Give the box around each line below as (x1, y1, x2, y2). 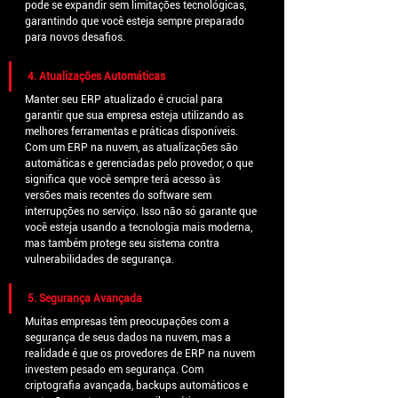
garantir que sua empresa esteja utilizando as (25, 109, 246, 123)
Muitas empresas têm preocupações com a (25, 315, 232, 329)
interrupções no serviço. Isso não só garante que (25, 205, 259, 219)
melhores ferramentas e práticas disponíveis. (25, 125, 241, 139)
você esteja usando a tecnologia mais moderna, (25, 221, 255, 235)
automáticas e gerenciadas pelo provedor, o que (25, 157, 256, 171)
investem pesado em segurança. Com (25, 363, 206, 377)
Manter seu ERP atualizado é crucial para (25, 93, 226, 107)
